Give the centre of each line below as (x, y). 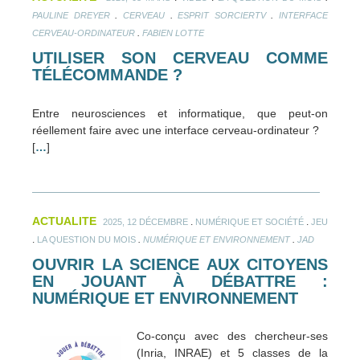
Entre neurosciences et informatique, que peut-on (180, 113)
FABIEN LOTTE (173, 33)
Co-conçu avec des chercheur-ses (232, 336)
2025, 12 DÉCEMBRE (145, 221)
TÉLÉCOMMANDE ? (107, 75)
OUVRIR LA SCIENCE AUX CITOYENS (180, 264)
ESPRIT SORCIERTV (222, 15)
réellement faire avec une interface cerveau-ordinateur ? (176, 130)
